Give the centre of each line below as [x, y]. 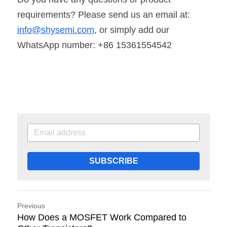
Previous [31, 205]
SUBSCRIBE [113, 161]
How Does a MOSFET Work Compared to [102, 217]
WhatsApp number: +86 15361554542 [94, 45]
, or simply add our [132, 30]
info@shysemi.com [56, 30]
